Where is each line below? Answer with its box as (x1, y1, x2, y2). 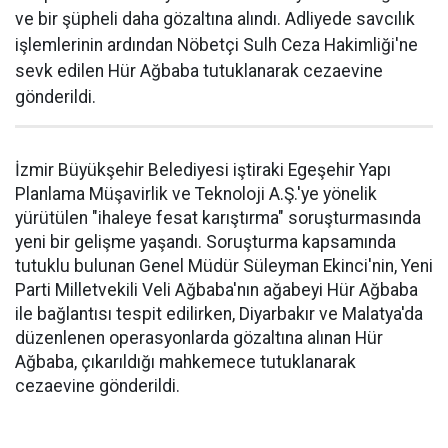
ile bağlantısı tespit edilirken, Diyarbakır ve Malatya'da (15, 303, 423, 324)
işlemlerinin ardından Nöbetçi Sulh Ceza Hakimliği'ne (15, 34, 418, 55)
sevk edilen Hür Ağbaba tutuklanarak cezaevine (15, 60, 383, 81)
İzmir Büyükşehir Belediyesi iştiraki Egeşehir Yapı (15, 159, 391, 180)
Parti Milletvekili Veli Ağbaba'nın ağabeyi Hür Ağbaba (15, 279, 418, 300)
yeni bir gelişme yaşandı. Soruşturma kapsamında (15, 231, 396, 252)
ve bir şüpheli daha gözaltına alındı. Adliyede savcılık (15, 8, 415, 29)
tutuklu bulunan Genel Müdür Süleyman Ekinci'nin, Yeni (15, 255, 433, 276)
